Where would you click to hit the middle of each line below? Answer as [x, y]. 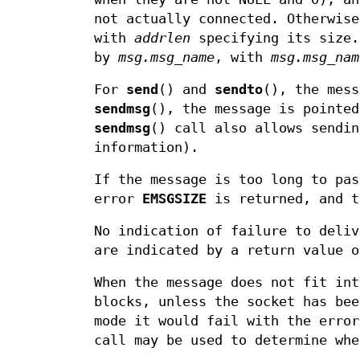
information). [146, 148]
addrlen [162, 39]
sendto [239, 90]
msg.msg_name [166, 58]
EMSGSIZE [174, 199]
